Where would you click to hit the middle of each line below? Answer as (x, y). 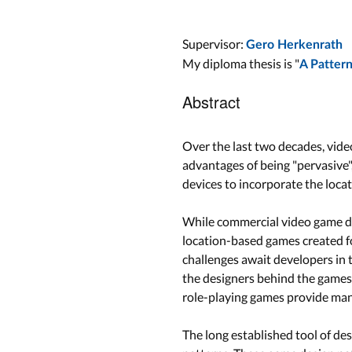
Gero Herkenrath (294, 44)
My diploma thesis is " (241, 63)
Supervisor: (214, 43)
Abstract (211, 101)
